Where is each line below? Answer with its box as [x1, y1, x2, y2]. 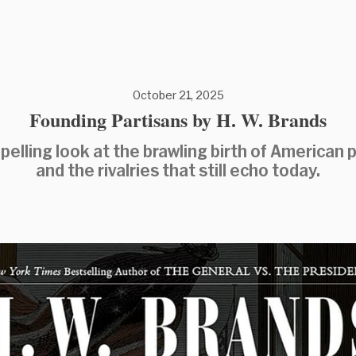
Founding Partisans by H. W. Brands [29, 106, 327, 133]
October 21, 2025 [132, 88, 224, 102]
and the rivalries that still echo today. [36, 161, 320, 180]
